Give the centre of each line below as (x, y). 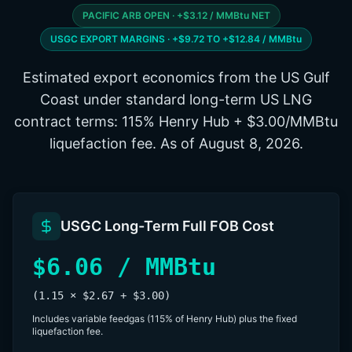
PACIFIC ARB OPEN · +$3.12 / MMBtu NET (176, 15)
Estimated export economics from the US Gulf (176, 77)
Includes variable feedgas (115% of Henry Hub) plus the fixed (165, 319)
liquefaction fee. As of (124, 143)
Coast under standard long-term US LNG (176, 99)
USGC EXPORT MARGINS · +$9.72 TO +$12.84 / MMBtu (176, 39)
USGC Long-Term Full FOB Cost (167, 226)
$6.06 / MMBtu (124, 267)
